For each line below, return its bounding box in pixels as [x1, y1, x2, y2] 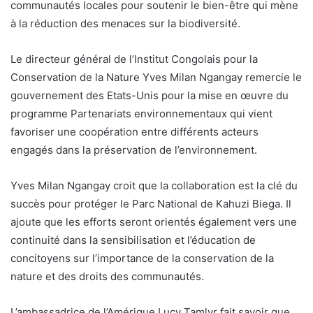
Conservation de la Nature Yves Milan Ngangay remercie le [10, 70, 302, 84]
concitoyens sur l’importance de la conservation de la [10, 251, 274, 265]
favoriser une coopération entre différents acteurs [10, 124, 259, 138]
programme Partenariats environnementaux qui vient [10, 106, 272, 120]
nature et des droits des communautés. [10, 269, 204, 283]
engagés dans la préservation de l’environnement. [10, 143, 257, 156]
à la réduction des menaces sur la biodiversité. [10, 16, 240, 30]
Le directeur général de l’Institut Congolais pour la [10, 52, 258, 66]
